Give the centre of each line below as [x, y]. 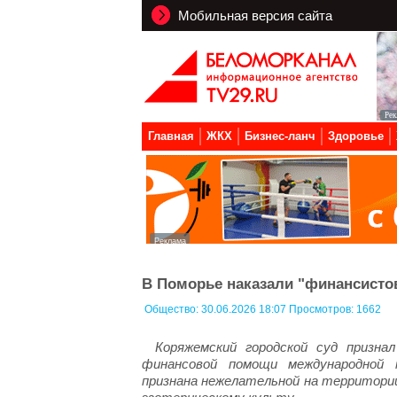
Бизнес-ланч [280, 136]
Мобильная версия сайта [253, 16]
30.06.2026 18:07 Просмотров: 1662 [291, 309]
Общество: [173, 309]
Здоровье [356, 136]
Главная [171, 136]
